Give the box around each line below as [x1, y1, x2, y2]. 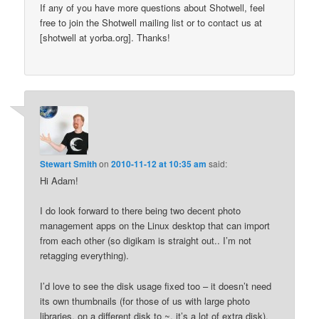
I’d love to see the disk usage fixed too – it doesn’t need [40, 278, 272, 293]
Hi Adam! [40, 174, 79, 188]
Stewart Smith [40, 157, 98, 171]
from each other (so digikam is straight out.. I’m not [40, 234, 252, 248]
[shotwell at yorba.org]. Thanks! [40, 30, 171, 44]
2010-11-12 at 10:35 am [111, 157, 207, 171]
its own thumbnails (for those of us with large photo [40, 293, 251, 308]
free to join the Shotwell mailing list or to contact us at [40, 15, 263, 29]
